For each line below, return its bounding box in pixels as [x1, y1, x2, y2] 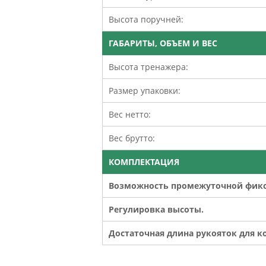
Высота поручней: [109, 13, 183, 25]
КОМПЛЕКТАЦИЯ [109, 156, 179, 167]
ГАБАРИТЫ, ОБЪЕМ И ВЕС [109, 37, 217, 49]
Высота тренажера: [109, 61, 188, 72]
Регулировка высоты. [109, 203, 204, 215]
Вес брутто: [109, 132, 155, 144]
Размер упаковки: [109, 84, 180, 96]
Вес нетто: [109, 108, 151, 120]
